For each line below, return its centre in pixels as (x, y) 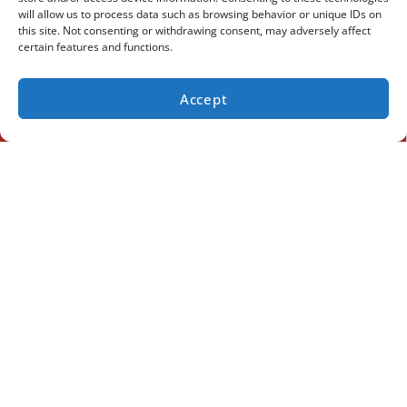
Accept (203, 99)
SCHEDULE (318, 116)
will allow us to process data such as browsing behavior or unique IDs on (200, 14)
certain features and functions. (95, 47)
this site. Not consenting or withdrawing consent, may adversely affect (194, 30)
